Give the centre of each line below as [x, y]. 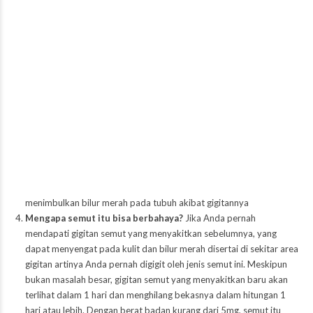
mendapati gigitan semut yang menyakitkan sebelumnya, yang [151, 234]
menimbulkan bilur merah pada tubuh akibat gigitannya [137, 203]
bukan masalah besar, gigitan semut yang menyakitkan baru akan [156, 280]
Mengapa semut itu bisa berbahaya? [105, 218]
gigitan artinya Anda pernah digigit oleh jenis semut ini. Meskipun [156, 264]
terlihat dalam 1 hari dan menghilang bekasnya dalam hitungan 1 [155, 295]
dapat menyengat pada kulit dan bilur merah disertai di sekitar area [161, 249]
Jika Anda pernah [220, 218]
